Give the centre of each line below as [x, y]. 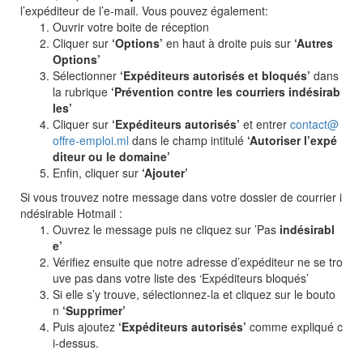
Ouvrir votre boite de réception [131, 27]
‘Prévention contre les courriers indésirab [226, 92]
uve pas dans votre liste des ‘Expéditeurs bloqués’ [181, 278]
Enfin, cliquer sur [96, 173]
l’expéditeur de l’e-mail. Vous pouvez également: [144, 11]
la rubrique [82, 92]
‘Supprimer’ [92, 310]
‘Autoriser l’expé [290, 140]
